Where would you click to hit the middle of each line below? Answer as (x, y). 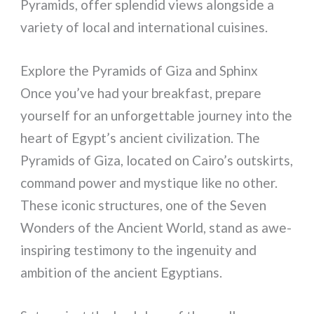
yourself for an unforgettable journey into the (157, 116)
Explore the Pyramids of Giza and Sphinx (139, 71)
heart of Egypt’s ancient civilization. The (141, 138)
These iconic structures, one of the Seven (144, 205)
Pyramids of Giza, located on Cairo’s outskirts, (157, 161)
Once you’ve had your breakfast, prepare (141, 93)
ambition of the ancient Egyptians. (122, 273)
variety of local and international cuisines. (144, 27)
